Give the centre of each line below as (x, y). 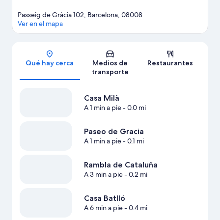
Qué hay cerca (50, 63)
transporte (110, 72)
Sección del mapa (135, 51)
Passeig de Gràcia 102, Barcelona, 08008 (80, 15)
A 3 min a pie (103, 175)
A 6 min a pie (103, 208)
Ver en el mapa (40, 24)
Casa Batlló (104, 198)
